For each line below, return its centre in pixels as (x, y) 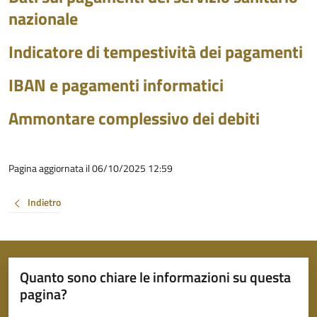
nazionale (43, 18)
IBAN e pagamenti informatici (116, 85)
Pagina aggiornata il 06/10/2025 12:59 (91, 168)
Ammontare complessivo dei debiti (134, 118)
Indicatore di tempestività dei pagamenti (156, 52)
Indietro (44, 202)
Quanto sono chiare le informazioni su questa (155, 277)
